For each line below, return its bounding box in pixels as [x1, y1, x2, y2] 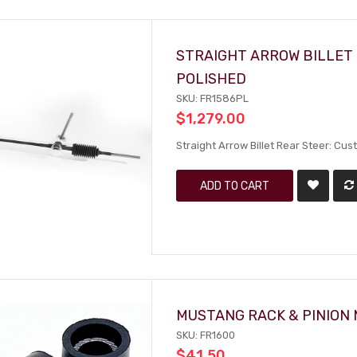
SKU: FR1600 [176, 329, 236, 341]
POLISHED [176, 70, 247, 87]
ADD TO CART [200, 179, 270, 192]
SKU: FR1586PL [176, 92, 249, 104]
